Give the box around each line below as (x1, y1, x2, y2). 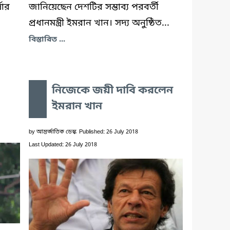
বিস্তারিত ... (29, 34, 65, 45)
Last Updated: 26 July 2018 (29, 141, 97, 148)
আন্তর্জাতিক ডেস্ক (36, 128, 76, 136)
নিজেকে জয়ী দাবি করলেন (52, 83, 173, 98)
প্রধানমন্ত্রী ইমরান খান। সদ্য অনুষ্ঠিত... (29, 16, 169, 29)
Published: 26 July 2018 (79, 128, 138, 136)
